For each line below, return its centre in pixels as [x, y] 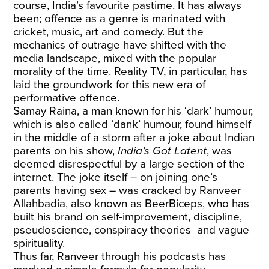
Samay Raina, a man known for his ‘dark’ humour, [133, 111]
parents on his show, [66, 151]
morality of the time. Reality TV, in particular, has [131, 71]
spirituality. [41, 243]
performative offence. [68, 98]
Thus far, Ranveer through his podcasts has [120, 256]
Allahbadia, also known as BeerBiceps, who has [131, 204]
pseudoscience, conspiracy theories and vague [131, 230]
